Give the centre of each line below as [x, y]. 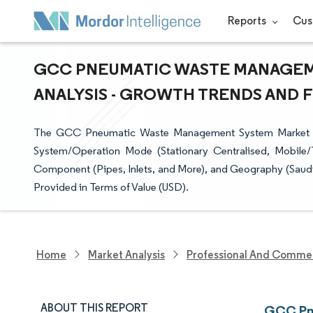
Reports [248, 21]
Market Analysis [126, 254]
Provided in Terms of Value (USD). [111, 187]
